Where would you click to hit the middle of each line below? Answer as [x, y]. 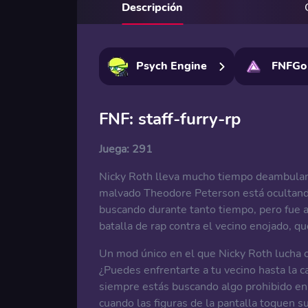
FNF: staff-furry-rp [170, 119]
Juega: [115, 149]
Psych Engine [172, 66]
